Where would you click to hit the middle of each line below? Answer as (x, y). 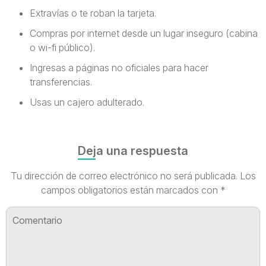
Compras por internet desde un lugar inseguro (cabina (144, 33)
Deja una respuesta (133, 151)
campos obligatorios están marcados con (130, 190)
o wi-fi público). (62, 47)
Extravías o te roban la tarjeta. (93, 13)
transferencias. (61, 82)
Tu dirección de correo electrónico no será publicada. (124, 176)
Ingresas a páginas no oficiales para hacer (119, 68)
